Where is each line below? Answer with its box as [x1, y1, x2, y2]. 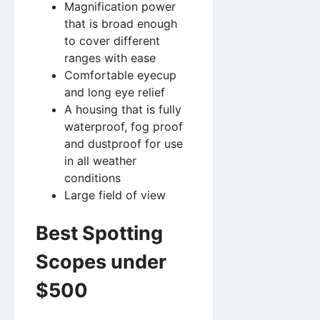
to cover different [64, 33, 160, 48]
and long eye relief [64, 84, 165, 99]
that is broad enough [64, 16, 177, 31]
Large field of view [64, 187, 166, 202]
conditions [64, 170, 121, 185]
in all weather [64, 153, 136, 168]
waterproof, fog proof [64, 119, 183, 134]
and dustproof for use [64, 136, 183, 151]
